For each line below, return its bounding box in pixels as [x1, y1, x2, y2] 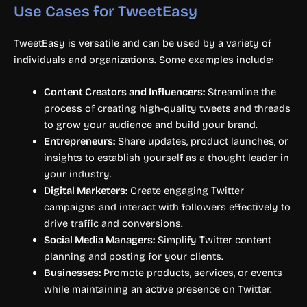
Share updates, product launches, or [114, 135, 288, 148]
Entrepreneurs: [43, 135, 115, 148]
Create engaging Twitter [127, 184, 244, 197]
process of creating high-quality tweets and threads [43, 102, 291, 115]
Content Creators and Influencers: [43, 86, 205, 99]
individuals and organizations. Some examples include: [14, 53, 273, 66]
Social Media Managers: [43, 234, 155, 247]
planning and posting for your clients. [43, 250, 223, 263]
